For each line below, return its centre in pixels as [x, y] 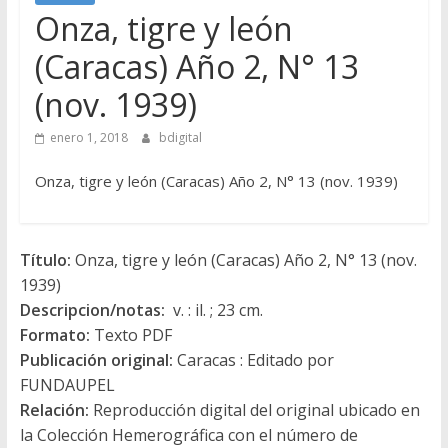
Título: [45, 259]
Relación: [54, 409]
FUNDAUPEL [67, 384]
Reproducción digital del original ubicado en [254, 409]
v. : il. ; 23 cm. [213, 309]
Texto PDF [130, 334]
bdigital [180, 137]
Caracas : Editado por [253, 359]
